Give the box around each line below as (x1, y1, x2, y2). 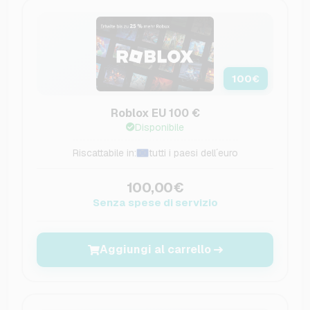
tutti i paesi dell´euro (148, 147, 238, 160)
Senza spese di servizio (92, 196, 218, 210)
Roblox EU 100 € (110, 106, 200, 121)
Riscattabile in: (72, 147, 136, 160)
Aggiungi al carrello (99, 242, 211, 257)
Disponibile (135, 121, 184, 134)
